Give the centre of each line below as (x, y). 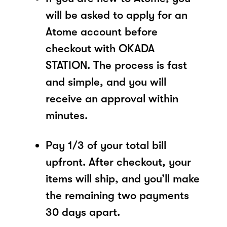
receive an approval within (112, 98)
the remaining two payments (117, 195)
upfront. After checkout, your (118, 162)
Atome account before (102, 31)
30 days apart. (83, 212)
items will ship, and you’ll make (123, 178)
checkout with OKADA (100, 48)
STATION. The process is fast (116, 65)
